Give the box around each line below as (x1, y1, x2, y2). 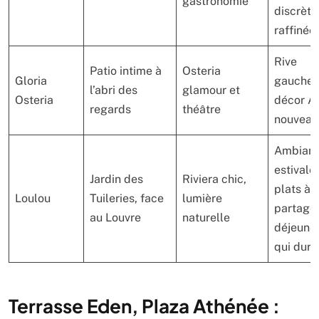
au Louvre (90, 211, 141, 224)
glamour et (182, 83, 240, 97)
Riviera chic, (182, 172, 246, 186)
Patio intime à (90, 64, 162, 78)
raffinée (274, 23, 315, 37)
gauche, (274, 74, 316, 88)
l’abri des (90, 83, 137, 97)
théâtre (182, 103, 221, 116)
